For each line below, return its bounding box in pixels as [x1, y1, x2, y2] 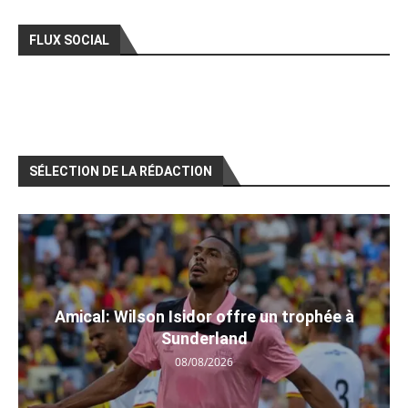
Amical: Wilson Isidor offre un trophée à [54, 306, 354, 326]
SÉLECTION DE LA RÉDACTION [29, 163, 212, 178]
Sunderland [160, 328, 248, 348]
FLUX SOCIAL [29, 32, 109, 47]
